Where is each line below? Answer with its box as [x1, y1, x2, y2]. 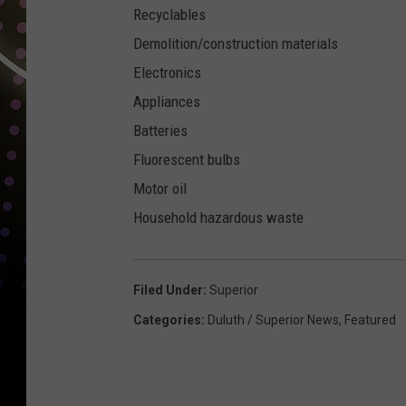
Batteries [133, 121, 188, 140]
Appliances [133, 92, 200, 111]
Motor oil [133, 179, 187, 198]
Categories [133, 313, 201, 328]
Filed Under [133, 283, 203, 298]
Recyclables [133, 5, 206, 24]
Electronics [133, 63, 201, 82]
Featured [344, 313, 396, 328]
